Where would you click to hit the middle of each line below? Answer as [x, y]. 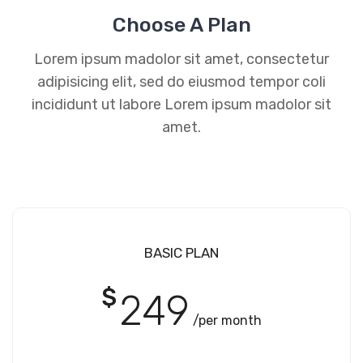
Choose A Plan [181, 24]
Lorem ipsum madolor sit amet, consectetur [181, 59]
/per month [227, 320]
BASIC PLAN [181, 252]
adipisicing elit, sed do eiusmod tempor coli [181, 81]
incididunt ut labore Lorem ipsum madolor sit [181, 104]
